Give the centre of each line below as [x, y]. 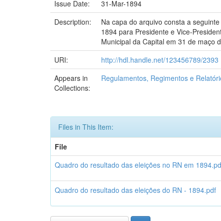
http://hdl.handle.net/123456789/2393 [160, 60]
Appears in [71, 78]
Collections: [72, 88]
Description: [74, 22]
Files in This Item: [86, 127]
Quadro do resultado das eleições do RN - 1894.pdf [135, 190]
